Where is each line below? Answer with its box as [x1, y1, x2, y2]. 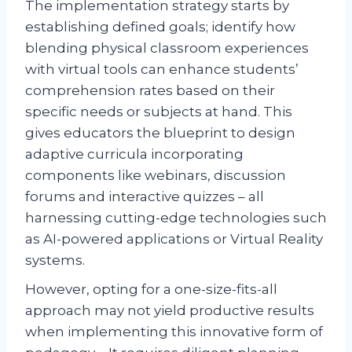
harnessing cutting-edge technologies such [25, 209, 327, 225]
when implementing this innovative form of [25, 323, 323, 339]
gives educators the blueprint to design [25, 124, 295, 141]
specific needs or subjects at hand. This [25, 103, 292, 119]
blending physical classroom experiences [25, 39, 309, 56]
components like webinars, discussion [25, 167, 286, 183]
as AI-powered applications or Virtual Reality [25, 230, 323, 247]
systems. [25, 251, 85, 268]
